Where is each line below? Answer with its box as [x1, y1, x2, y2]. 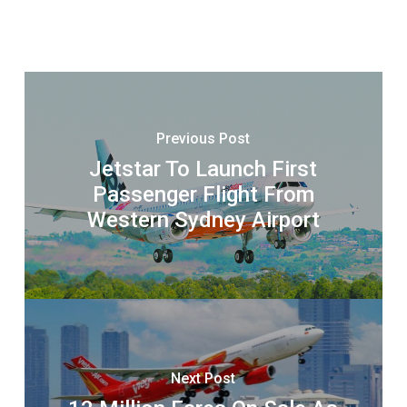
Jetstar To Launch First [89, 156, 318, 183]
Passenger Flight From [92, 182, 314, 208]
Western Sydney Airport [86, 207, 320, 233]
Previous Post [156, 130, 251, 148]
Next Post [171, 370, 236, 388]
